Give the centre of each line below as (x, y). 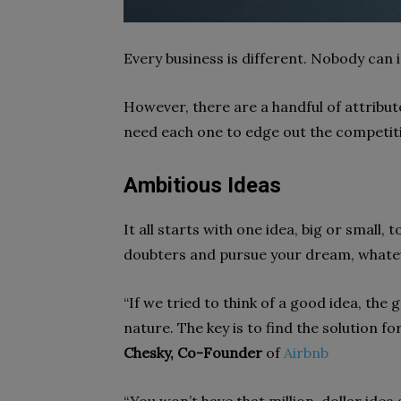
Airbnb (306, 353)
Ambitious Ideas (202, 185)
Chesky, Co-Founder (193, 353)
